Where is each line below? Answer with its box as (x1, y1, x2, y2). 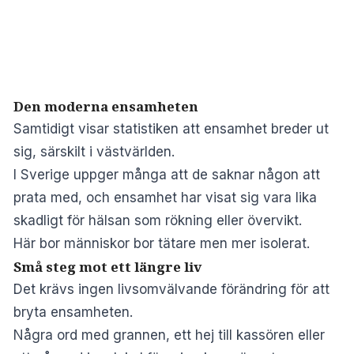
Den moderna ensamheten (13, 96, 198, 115)
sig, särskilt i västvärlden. (13, 143, 175, 160)
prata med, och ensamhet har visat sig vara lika (13, 189, 317, 205)
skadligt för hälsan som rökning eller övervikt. (13, 212, 302, 228)
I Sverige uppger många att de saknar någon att (13, 166, 320, 183)
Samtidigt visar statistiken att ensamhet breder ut (13, 120, 329, 137)
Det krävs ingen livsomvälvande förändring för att (13, 281, 330, 297)
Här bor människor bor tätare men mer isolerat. (13, 235, 310, 251)
